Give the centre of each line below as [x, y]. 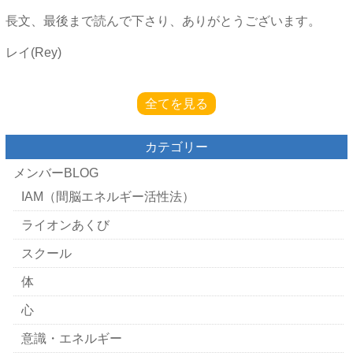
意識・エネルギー [71, 338]
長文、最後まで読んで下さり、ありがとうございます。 [163, 21]
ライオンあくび [65, 225]
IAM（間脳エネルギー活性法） [108, 197]
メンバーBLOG [56, 173]
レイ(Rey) [33, 52]
